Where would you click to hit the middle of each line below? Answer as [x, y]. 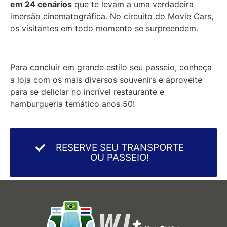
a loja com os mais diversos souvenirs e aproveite [106, 80]
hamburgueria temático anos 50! [72, 104]
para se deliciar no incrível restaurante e [87, 92]
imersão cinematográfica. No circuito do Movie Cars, [112, 16]
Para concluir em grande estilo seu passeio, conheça [111, 68]
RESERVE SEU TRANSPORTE [120, 147]
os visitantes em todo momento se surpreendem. [104, 29]
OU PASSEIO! [120, 157]
